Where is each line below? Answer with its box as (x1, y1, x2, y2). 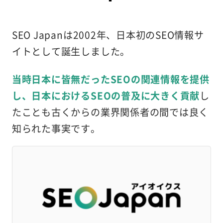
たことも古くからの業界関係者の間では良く (11, 105, 209, 119)
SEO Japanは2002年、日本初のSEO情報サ (11, 27, 204, 42)
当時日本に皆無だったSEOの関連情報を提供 (11, 72, 210, 86)
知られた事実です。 (11, 121, 101, 135)
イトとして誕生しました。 (11, 44, 130, 58)
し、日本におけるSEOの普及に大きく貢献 (11, 88, 200, 103)
